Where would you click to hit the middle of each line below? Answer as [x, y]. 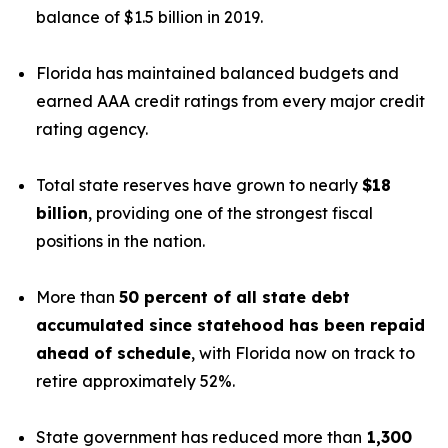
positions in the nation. [120, 241]
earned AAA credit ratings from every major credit [230, 101]
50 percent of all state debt [234, 297]
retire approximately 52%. [135, 381]
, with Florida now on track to [303, 353]
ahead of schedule [113, 353]
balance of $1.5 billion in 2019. [151, 17]
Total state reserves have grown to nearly [199, 185]
